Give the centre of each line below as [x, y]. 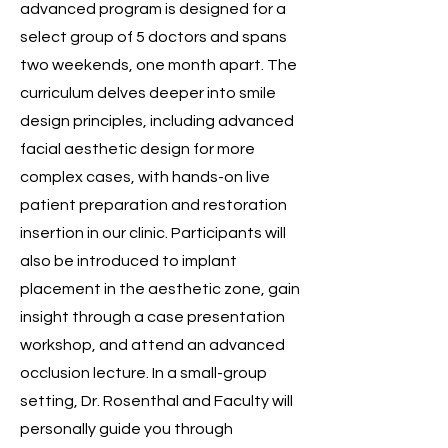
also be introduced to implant [128, 261]
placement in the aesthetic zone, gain [160, 289]
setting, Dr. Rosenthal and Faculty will [156, 401]
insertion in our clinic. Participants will [153, 233]
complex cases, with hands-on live [145, 177]
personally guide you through [126, 429]
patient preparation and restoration [153, 205]
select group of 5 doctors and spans [153, 37]
